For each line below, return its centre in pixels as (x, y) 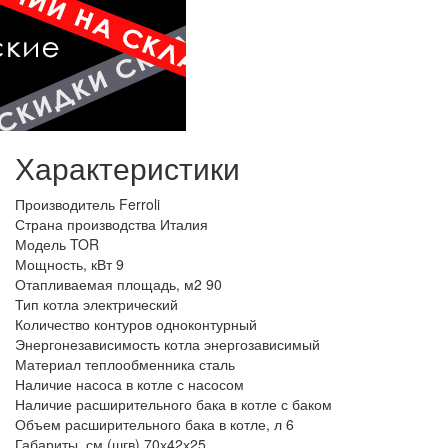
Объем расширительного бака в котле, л (148, 424)
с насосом (210, 384)
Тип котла (47, 304)
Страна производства (85, 224)
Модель (40, 244)
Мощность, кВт (63, 264)
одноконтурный (206, 324)
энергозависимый (262, 344)
